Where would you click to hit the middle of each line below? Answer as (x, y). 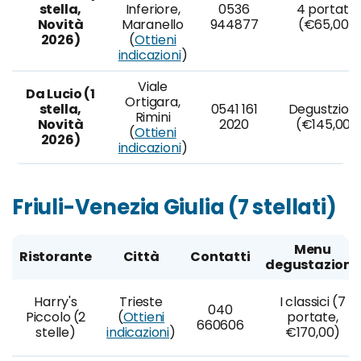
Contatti (220, 257)
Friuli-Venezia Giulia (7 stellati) (174, 207)
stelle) (56, 332)
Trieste (141, 302)
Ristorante (56, 257)
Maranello (153, 25)
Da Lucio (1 (60, 94)
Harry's (56, 302)
